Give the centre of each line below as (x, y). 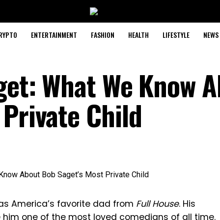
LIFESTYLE (176, 35)
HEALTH (138, 35)
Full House (157, 204)
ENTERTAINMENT (54, 35)
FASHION (102, 35)
